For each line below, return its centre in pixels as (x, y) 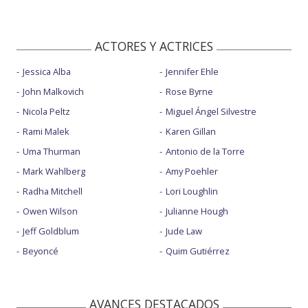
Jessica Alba (47, 71)
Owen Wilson (50, 211)
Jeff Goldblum (51, 231)
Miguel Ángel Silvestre (211, 111)
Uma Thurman (52, 151)
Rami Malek (46, 131)
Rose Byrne (189, 91)
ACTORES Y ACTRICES (154, 46)
